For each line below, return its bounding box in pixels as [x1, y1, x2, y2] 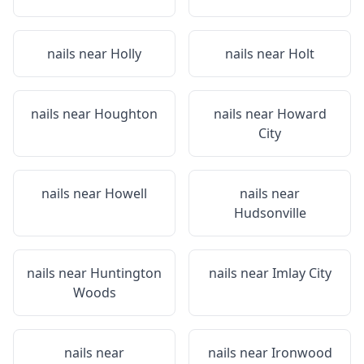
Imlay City [271, 264, 331, 282]
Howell [105, 184, 147, 202]
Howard [276, 105, 327, 123]
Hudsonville [233, 204, 306, 222]
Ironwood [271, 344, 332, 362]
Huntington [90, 264, 162, 282]
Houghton [94, 105, 158, 123]
